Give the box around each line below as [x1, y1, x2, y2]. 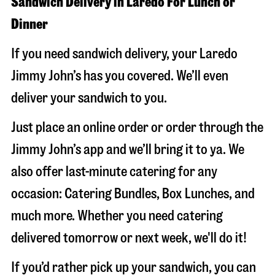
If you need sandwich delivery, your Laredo [11, 47, 238, 61]
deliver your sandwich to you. [11, 91, 167, 105]
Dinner [11, 17, 48, 31]
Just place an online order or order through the [11, 120, 263, 134]
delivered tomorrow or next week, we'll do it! [11, 231, 247, 245]
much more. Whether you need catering [11, 209, 223, 223]
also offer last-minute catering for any [11, 165, 217, 179]
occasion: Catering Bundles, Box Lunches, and [11, 187, 255, 201]
